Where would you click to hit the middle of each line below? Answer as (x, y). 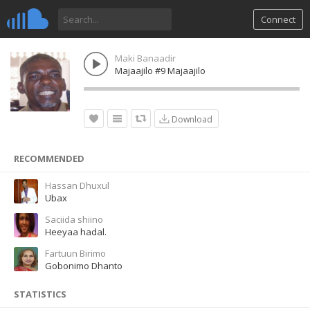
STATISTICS (40, 294)
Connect (278, 19)
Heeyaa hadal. (76, 232)
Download (190, 119)
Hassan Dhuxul (77, 185)
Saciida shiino (74, 219)
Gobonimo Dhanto (84, 266)
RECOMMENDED (49, 158)
